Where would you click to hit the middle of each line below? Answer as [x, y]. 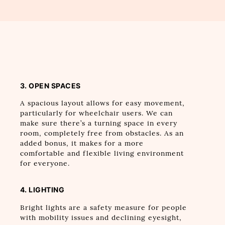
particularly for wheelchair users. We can [96, 114]
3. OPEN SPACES [50, 86]
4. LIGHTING [42, 190]
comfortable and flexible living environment [102, 154]
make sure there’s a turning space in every [98, 124]
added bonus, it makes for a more [82, 144]
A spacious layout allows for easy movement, [102, 103]
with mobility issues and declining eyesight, [101, 217]
